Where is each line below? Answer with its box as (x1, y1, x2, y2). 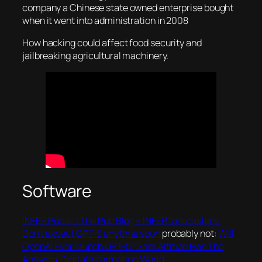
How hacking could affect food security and (22, 36, 202, 50)
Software (22, 179, 92, 202)
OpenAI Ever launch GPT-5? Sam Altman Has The (22, 240, 224, 253)
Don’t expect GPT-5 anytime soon (22, 227, 160, 240)
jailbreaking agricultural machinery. (22, 49, 169, 63)
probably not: (160, 227, 219, 240)
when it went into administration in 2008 (22, 14, 188, 27)
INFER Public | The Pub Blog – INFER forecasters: (22, 214, 221, 227)
